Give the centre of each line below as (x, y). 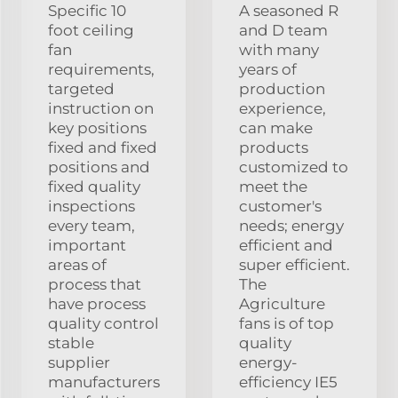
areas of (77, 264)
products (274, 147)
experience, (283, 108)
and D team (283, 30)
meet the (273, 186)
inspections (92, 206)
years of (268, 69)
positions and (99, 167)
